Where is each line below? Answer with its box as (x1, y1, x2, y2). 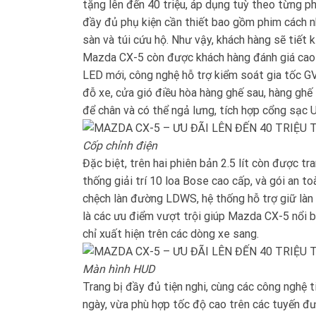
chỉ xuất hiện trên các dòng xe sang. (83, 226, 259, 241)
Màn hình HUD (83, 262, 155, 276)
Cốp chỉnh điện (83, 138, 157, 152)
